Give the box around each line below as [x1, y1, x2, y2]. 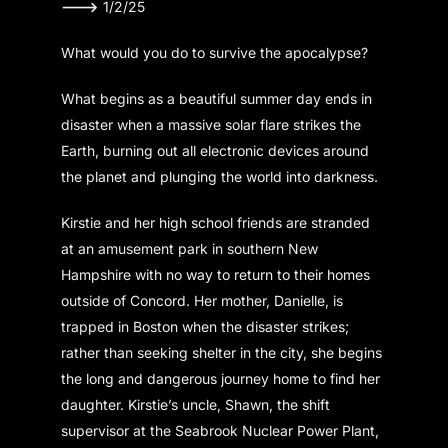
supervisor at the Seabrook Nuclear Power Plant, [61, 421, 380, 439]
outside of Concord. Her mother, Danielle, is [61, 291, 344, 309]
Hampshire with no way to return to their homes [61, 265, 371, 283]
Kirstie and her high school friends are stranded [61, 213, 371, 231]
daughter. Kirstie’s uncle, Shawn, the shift [61, 395, 331, 413]
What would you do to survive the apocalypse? [61, 43, 369, 61]
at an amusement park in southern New [61, 239, 319, 257]
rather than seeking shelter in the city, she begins [61, 343, 383, 361]
